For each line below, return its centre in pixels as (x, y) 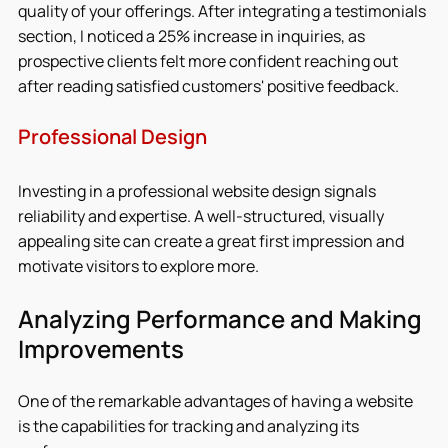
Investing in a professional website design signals (198, 190)
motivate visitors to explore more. (138, 265)
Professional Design (112, 136)
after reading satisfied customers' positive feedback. (208, 85)
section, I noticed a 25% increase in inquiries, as (193, 35)
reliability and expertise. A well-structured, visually (202, 215)
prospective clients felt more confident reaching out (209, 60)
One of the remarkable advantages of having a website (217, 400)
